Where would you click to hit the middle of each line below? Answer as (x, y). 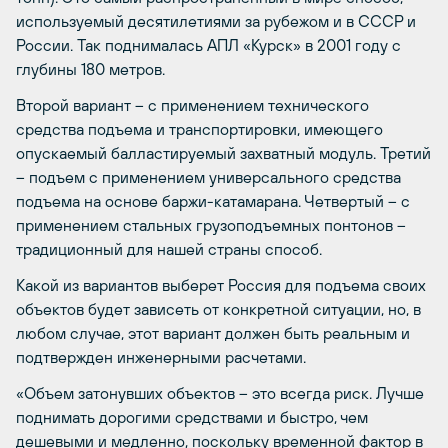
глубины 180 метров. (90, 69)
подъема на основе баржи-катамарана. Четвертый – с (213, 201)
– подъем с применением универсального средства (208, 177)
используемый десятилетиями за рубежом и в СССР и (216, 21)
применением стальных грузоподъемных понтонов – (211, 225)
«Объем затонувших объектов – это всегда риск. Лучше (220, 393)
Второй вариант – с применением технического (192, 105)
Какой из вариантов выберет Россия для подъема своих (221, 285)
